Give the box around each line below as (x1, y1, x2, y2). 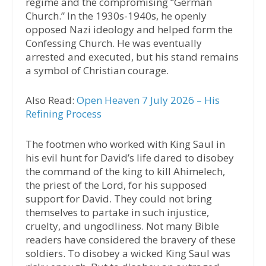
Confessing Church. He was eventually (25, 36, 202, 50)
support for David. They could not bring (25, 191, 212, 205)
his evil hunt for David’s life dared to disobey (25, 150, 234, 164)
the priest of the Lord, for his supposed (25, 178, 207, 192)
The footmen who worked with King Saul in (25, 137, 225, 151)
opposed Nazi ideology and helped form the (25, 23, 233, 37)
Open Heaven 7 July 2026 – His (76, 93, 220, 107)
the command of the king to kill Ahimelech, (25, 164, 225, 178)
